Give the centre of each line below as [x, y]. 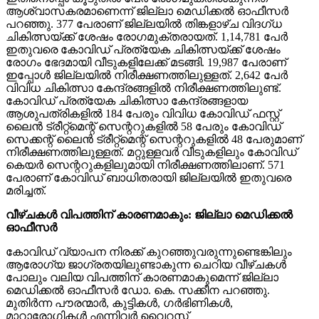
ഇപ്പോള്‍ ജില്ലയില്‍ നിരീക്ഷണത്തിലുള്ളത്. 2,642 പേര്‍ [147, 75]
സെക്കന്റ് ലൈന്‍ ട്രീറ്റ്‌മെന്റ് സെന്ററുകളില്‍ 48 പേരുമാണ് [154, 139]
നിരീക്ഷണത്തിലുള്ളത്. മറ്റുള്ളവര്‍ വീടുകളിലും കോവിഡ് [151, 152]
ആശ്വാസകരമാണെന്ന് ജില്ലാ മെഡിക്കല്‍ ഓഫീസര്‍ [147, 11]
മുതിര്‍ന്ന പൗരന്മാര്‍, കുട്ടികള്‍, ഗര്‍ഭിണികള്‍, [119, 303]
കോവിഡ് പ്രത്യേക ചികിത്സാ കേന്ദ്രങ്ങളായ [127, 100]
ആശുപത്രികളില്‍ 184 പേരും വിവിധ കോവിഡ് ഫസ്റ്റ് [143, 113]
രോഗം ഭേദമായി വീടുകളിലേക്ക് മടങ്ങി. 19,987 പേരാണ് [146, 62]
